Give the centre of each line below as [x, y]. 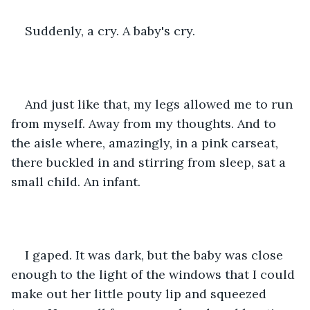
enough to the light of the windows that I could [155, 274]
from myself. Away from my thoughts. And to [145, 123]
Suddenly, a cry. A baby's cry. [110, 30]
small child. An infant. [76, 181]
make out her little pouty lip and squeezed [140, 293]
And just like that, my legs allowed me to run [161, 104]
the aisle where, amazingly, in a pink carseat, [146, 143]
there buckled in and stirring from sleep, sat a [150, 162]
